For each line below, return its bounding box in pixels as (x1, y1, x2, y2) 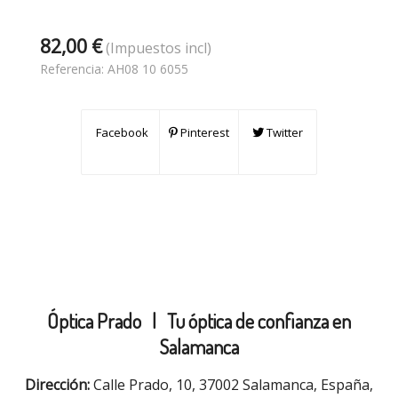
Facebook (92, 124, 148, 140)
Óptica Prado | (47, 308, 167, 333)
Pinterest (178, 124, 229, 140)
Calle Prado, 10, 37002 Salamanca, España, (90, 375, 373, 394)
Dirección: (25, 375, 90, 394)
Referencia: (40, 60, 107, 77)
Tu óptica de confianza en (167, 308, 351, 333)
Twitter (264, 124, 303, 140)
